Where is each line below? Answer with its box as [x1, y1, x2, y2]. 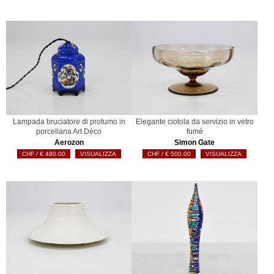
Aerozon [54, 138, 84, 147]
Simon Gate [174, 138, 215, 147]
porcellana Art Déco [36, 127, 102, 136]
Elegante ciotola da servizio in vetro [135, 117, 254, 126]
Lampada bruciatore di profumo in [12, 117, 125, 126]
